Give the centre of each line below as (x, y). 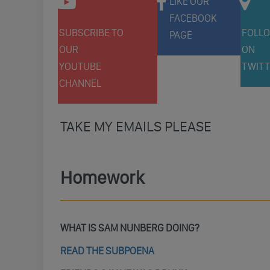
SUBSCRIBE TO (91, 33)
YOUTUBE (80, 66)
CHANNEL (80, 83)
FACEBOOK (193, 18)
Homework (102, 178)
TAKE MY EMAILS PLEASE (136, 126)
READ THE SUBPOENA (107, 251)
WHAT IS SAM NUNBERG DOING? (130, 228)
